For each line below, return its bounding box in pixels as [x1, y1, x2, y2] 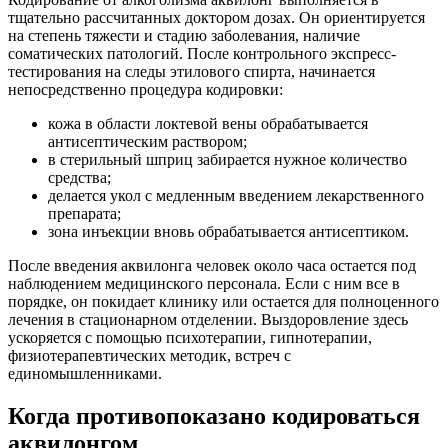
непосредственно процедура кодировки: [8, 81, 283, 99]
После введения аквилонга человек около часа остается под [8, 257, 416, 275]
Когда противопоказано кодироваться [8, 403, 420, 430]
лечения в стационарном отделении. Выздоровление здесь [8, 311, 408, 329]
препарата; [48, 205, 121, 223]
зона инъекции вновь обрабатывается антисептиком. [48, 223, 409, 241]
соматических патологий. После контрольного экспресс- [8, 45, 396, 63]
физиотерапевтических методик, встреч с [8, 347, 291, 365]
